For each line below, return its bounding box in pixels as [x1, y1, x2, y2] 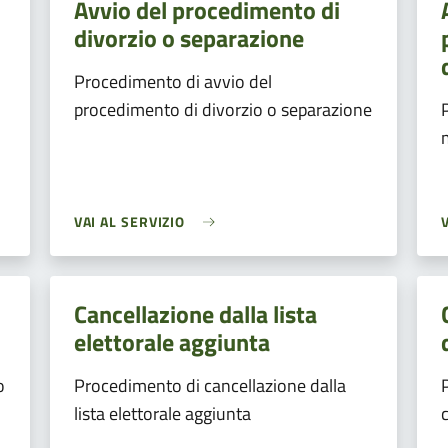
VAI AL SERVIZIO [73, 211, 186, 232]
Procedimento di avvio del [73, 68, 272, 95]
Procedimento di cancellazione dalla [73, 372, 346, 399]
